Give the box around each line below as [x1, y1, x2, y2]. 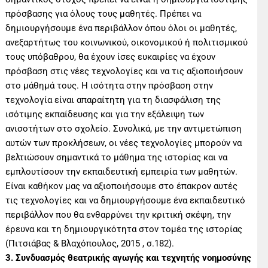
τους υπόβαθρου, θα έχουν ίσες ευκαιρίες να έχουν [5, 51, 216, 62]
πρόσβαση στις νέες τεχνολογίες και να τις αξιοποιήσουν [5, 65, 243, 77]
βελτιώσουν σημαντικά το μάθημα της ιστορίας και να [5, 151, 228, 163]
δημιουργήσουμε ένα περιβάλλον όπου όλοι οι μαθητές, [5, 22, 237, 33]
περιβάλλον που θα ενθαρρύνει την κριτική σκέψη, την [5, 209, 232, 220]
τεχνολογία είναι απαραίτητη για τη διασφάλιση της [5, 94, 221, 105]
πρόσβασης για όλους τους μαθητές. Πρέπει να [5, 8, 202, 19]
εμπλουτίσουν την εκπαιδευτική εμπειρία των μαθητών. [5, 166, 238, 177]
